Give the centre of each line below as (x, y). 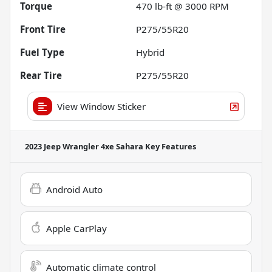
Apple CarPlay (76, 228)
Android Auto (74, 189)
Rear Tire (41, 75)
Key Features (170, 146)
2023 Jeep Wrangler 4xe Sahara (84, 146)
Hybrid (150, 52)
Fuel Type (42, 52)
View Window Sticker (101, 106)
